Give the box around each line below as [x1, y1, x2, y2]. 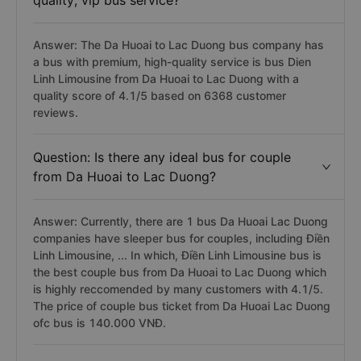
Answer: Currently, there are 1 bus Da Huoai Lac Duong [33, 214, 328, 228]
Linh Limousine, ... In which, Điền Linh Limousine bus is [33, 248, 322, 262]
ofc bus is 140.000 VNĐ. [33, 316, 166, 330]
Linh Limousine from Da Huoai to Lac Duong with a [33, 72, 299, 85]
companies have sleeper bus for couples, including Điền [33, 231, 330, 245]
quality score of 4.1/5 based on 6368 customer [33, 89, 286, 102]
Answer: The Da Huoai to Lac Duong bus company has [33, 38, 324, 52]
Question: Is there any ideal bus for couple [33, 149, 291, 165]
